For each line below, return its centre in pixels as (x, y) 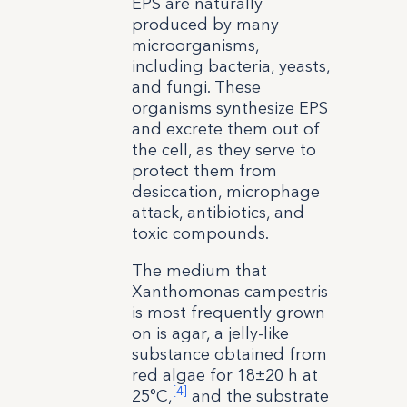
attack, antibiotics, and (218, 212)
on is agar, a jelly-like (210, 333)
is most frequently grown (228, 312)
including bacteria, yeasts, (230, 66)
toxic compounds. (200, 233)
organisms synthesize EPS (229, 108)
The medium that (199, 270)
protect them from (204, 170)
